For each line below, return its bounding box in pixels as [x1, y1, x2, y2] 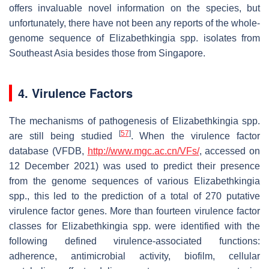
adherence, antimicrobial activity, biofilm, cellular [9, 250, 260, 261]
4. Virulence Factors [18, 83, 133, 101]
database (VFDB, [9, 145, 88, 156]
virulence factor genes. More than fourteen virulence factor [9, 205, 260, 216]
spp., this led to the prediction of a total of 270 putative [9, 190, 260, 201]
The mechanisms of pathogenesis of [9, 115, 172, 126]
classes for [9, 220, 62, 231]
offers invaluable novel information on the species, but [9, 2, 260, 13]
